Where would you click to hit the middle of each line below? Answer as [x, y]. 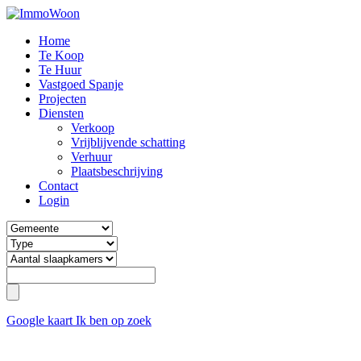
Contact [58, 186]
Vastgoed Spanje [81, 84]
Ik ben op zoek [114, 320]
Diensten [61, 113]
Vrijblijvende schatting [128, 142]
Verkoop [93, 128]
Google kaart [41, 320]
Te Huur [60, 70]
